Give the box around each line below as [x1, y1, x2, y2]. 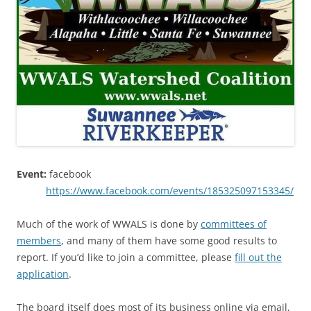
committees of [201, 217, 267, 230]
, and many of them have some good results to [61, 233, 277, 247]
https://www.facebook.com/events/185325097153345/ [46, 183, 294, 197]
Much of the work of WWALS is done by [17, 217, 201, 230]
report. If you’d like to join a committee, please [17, 250, 235, 264]
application [17, 267, 69, 280]
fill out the [235, 250, 282, 264]
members [17, 233, 61, 247]
